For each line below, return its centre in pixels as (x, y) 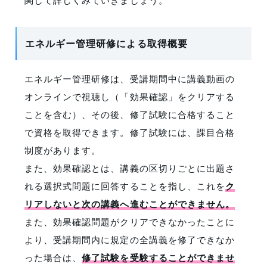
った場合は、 (53, 257)
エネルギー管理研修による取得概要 (106, 44)
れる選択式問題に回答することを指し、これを (125, 186)
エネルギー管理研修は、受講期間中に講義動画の (130, 79)
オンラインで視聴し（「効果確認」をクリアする (130, 97)
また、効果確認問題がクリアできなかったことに (130, 222)
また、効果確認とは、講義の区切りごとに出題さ (130, 168)
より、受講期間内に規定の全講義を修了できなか (130, 240)
